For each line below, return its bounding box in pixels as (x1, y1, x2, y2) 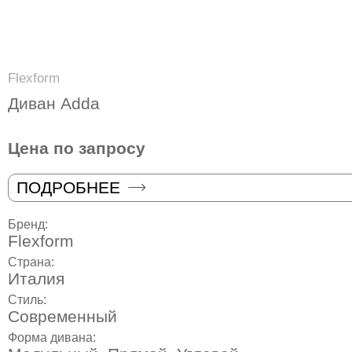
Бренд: (8, 217, 51, 231)
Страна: (8, 255, 57, 269)
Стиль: (8, 292, 49, 306)
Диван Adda (8, 94, 100, 113)
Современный (8, 306, 117, 325)
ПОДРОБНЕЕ (16, 178, 120, 196)
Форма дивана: (8, 331, 99, 345)
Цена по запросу (8, 138, 145, 157)
